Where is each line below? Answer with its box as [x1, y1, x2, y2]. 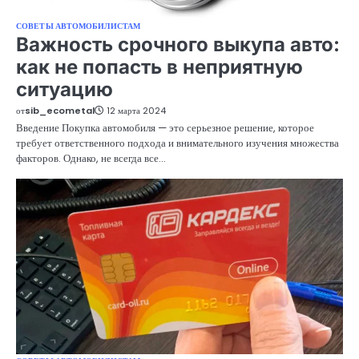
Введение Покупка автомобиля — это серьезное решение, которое [16, 120, 314, 136]
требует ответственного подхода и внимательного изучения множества [16, 135, 339, 151]
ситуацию [16, 78, 113, 102]
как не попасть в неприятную [16, 55, 303, 79]
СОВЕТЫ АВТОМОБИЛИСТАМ [16, 20, 141, 33]
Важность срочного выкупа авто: [16, 33, 340, 57]
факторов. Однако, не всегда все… [16, 151, 166, 167]
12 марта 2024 [107, 104, 166, 118]
